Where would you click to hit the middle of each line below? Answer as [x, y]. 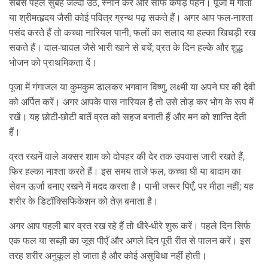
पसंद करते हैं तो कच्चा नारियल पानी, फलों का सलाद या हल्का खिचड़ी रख [132, 33]
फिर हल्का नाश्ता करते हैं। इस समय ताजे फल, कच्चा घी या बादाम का [125, 171]
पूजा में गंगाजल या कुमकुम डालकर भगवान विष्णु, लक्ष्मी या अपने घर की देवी [132, 87]
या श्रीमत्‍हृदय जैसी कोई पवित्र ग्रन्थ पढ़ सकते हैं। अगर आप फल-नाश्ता [131, 18]
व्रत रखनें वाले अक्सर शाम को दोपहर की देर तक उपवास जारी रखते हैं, [127, 156]
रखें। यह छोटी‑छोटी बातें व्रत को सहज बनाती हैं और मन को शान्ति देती [128, 117]
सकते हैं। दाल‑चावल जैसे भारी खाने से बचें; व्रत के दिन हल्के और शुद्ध [126, 48]
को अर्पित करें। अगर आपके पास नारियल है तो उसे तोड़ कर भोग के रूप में [131, 102]
